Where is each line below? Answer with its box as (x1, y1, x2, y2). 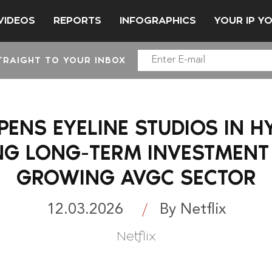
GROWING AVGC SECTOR (16, 165, 256, 190)
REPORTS (53, 15, 101, 25)
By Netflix (159, 202, 226, 217)
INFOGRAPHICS (120, 15, 196, 25)
